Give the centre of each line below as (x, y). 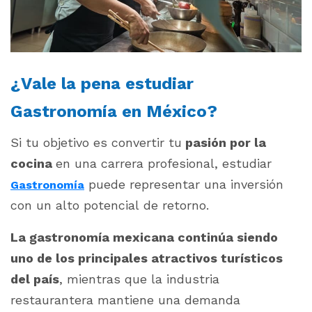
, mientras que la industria (139, 279)
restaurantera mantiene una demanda (125, 299)
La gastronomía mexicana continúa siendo (144, 237)
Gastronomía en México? (114, 111)
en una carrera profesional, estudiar (164, 163)
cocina (33, 163)
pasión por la (224, 142)
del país (35, 279)
